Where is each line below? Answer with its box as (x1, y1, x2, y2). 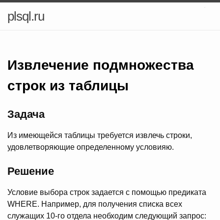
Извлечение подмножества (7, 57, 194, 73)
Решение (7, 165, 54, 177)
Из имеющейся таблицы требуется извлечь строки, (7, 131, 192, 139)
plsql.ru (7, 9, 44, 24)
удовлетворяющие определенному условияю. (7, 143, 174, 151)
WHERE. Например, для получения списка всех (7, 200, 182, 208)
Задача (7, 108, 45, 120)
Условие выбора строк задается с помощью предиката (7, 188, 206, 196)
